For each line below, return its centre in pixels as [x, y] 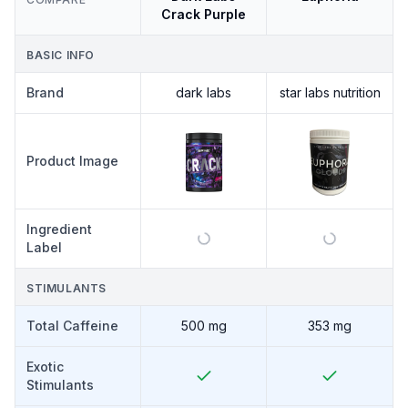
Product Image [72, 161]
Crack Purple [204, 14]
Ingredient [59, 229]
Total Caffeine [72, 326]
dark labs [204, 92]
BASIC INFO [61, 55]
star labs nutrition [330, 92]
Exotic [45, 367]
